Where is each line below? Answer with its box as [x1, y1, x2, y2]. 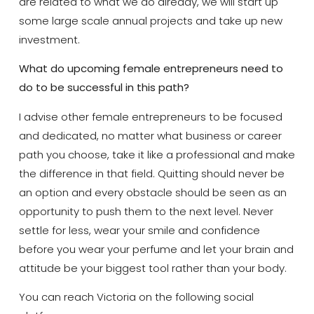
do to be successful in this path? [18, 80, 189, 95]
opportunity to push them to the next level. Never [18, 203, 273, 219]
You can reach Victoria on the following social [18, 289, 254, 305]
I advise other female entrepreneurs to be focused [18, 109, 282, 124]
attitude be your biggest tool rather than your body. [18, 260, 287, 275]
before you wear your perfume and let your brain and [18, 241, 294, 257]
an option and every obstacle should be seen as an [18, 184, 287, 200]
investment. [18, 32, 80, 47]
